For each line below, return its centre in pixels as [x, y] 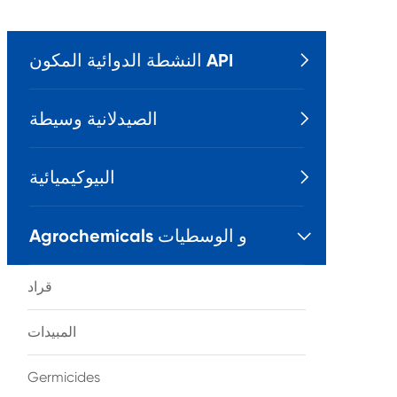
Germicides [64, 377]
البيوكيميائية [72, 177]
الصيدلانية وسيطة [93, 118]
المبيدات [52, 331]
